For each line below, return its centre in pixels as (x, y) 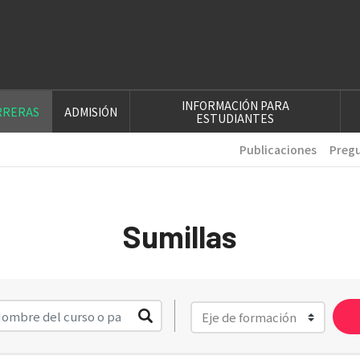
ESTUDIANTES (235, 118)
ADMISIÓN (91, 111)
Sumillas (180, 236)
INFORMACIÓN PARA (235, 105)
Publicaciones (278, 149)
